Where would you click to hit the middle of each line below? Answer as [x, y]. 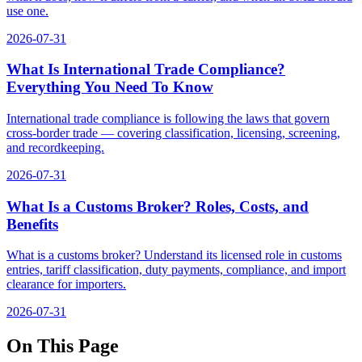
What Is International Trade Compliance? [146, 69]
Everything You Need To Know [110, 87]
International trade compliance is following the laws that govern [168, 119]
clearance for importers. [66, 284]
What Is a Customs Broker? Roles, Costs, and [158, 206]
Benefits [32, 224]
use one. [27, 11]
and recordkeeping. [55, 148]
